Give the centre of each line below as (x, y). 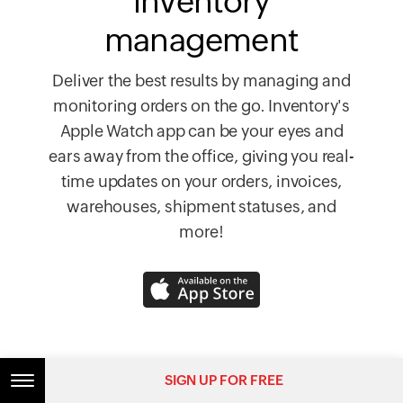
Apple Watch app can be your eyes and (201, 131)
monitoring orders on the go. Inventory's (201, 106)
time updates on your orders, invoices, (201, 182)
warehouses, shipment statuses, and (201, 207)
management (201, 40)
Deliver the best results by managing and (201, 81)
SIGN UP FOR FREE (224, 380)
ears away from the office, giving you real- (201, 157)
